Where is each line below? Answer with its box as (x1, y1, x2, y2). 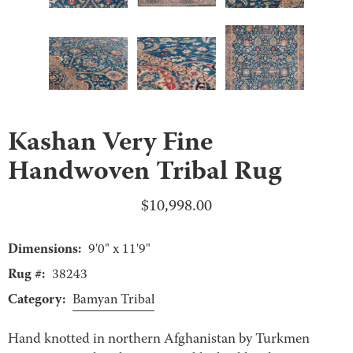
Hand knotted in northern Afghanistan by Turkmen (8, 329, 310, 351)
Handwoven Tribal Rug (8, 150, 281, 195)
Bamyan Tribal (72, 290, 154, 310)
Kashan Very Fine (8, 121, 213, 165)
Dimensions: (8, 238, 81, 261)
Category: (8, 288, 65, 311)
